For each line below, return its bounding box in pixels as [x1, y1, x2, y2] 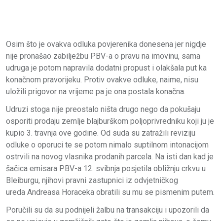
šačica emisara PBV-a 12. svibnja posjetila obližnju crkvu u [6, 163, 206, 173]
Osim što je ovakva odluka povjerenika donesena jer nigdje [6, 39, 206, 49]
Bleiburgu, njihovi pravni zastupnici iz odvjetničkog [6, 175, 178, 185]
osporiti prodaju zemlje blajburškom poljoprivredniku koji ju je [6, 116, 214, 126]
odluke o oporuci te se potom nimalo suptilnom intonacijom [6, 140, 209, 149]
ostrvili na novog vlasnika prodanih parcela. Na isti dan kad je [6, 151, 214, 161]
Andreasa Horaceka [27, 187, 94, 197]
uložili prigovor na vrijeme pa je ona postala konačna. [6, 86, 185, 96]
